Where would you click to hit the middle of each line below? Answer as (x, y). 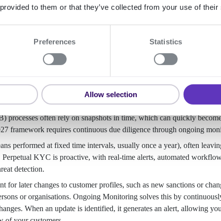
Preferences (55, 41)
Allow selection (110, 94)
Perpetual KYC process (55, 55)
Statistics (166, 41)
